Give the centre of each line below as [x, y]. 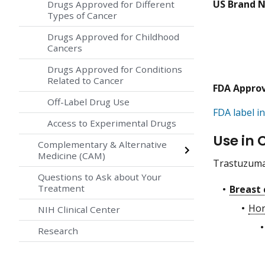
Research [58, 231]
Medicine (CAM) [72, 156]
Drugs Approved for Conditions [115, 70]
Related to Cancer [85, 81]
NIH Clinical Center [79, 210]
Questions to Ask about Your [100, 177]
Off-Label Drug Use [88, 102]
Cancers [65, 48]
